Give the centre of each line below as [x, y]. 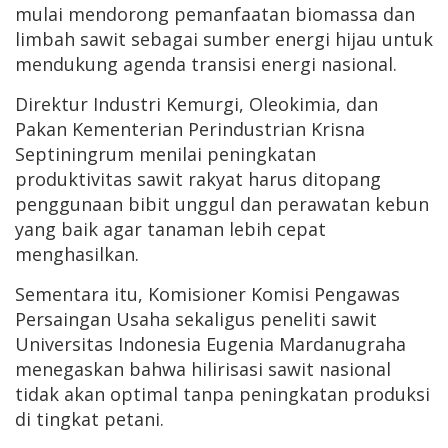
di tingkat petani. [89, 419]
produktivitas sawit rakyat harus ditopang [198, 179]
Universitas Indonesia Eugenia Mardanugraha [210, 344]
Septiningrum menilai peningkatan [165, 154]
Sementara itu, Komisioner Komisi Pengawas [207, 294]
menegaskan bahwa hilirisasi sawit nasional [203, 369]
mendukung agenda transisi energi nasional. [206, 64]
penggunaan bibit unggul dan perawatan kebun [222, 204]
